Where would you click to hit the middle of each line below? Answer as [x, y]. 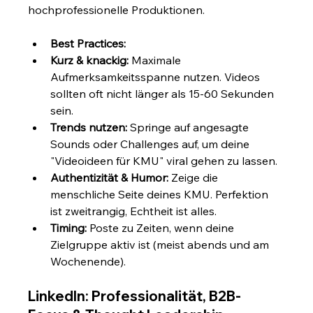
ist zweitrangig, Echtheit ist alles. [134, 211]
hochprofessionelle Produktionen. [117, 9]
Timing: [69, 227]
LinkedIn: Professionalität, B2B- [135, 296]
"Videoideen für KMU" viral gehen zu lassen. [164, 160]
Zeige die [195, 177]
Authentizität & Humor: [110, 177]
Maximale [156, 60]
